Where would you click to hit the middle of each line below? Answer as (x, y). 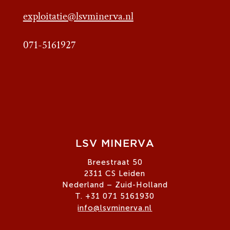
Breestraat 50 (115, 162)
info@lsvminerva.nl (115, 208)
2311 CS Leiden (115, 173)
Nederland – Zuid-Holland (115, 185)
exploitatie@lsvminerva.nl (78, 16)
